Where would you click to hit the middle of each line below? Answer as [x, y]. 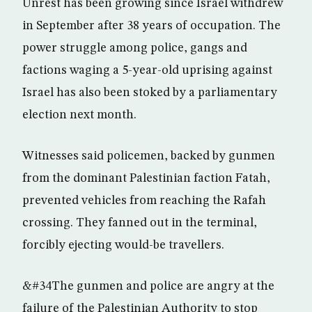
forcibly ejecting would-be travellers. [123, 245]
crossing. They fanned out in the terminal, [140, 223]
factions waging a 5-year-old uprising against [147, 70]
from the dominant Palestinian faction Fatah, [146, 178]
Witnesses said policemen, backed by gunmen [149, 156]
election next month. [79, 115]
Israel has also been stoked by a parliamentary [150, 93]
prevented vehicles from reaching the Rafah [144, 201]
